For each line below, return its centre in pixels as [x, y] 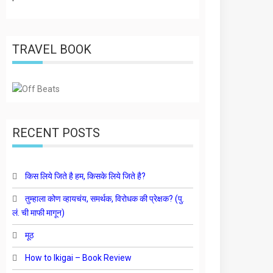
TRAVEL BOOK [52, 49]
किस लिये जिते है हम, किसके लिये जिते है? [86, 176]
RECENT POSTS [56, 133]
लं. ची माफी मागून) [39, 213]
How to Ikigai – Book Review [79, 258]
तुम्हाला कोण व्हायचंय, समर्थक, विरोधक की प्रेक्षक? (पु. [105, 199]
